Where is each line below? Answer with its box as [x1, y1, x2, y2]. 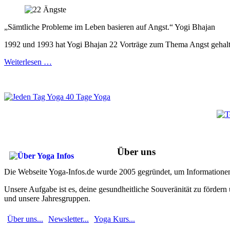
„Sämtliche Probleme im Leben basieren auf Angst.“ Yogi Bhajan [4, 23, 215, 32]
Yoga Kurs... [94, 214, 135, 223]
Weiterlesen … [4, 57, 52, 67]
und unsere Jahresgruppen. [4, 194, 90, 203]
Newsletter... [48, 214, 89, 223]
